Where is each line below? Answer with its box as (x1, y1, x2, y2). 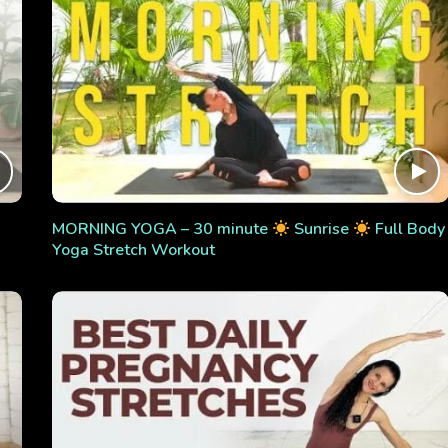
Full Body (370, 218, 445, 241)
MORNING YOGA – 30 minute (51, 218, 272, 241)
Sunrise (289, 218, 353, 241)
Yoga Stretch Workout (51, 239, 215, 262)
